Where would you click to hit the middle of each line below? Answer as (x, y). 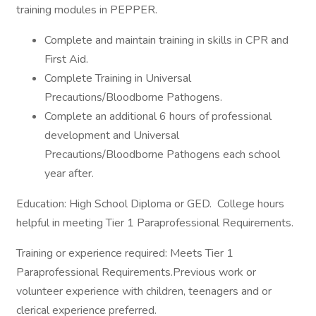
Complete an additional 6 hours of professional (158, 116)
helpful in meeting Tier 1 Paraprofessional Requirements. (156, 223)
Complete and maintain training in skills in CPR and (166, 40)
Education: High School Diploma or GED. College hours (150, 204)
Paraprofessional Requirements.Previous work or (136, 272)
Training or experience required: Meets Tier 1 (125, 253)
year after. (69, 174)
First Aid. (66, 59)
